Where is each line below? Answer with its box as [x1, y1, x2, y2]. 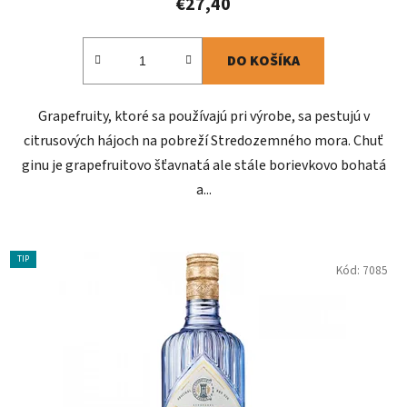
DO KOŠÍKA [227, 51, 300, 72]
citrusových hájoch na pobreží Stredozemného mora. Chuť [24, 131, 383, 152]
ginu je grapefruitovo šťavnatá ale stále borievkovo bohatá [21, 155, 386, 176]
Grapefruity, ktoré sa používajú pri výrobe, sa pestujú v [37, 106, 370, 127]
